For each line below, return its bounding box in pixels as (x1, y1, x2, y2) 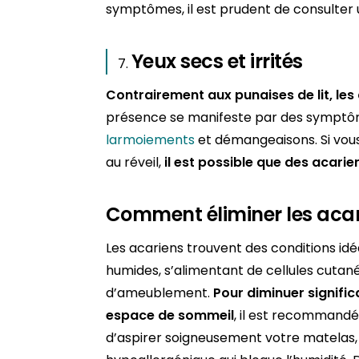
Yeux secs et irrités (131, 48, 303, 75)
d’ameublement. (106, 284, 213, 303)
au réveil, (106, 153, 164, 172)
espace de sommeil (106, 306, 234, 325)
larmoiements (106, 131, 195, 150)
